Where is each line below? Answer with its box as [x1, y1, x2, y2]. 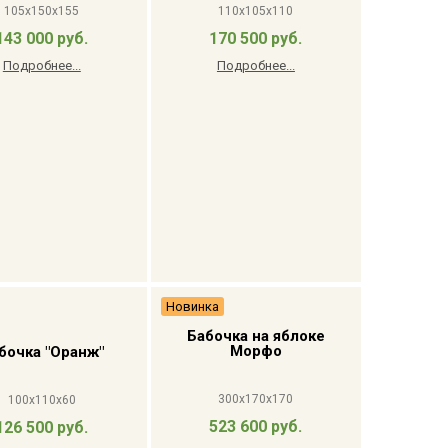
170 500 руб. [209, 29, 303, 48]
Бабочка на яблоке [186, 327, 325, 345]
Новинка [165, 299, 219, 314]
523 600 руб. [209, 417, 303, 436]
